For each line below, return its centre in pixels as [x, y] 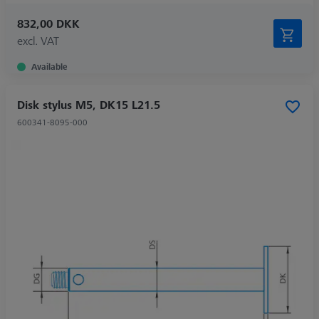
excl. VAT [38, 40]
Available [49, 66]
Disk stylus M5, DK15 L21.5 [89, 104]
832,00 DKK [48, 23]
